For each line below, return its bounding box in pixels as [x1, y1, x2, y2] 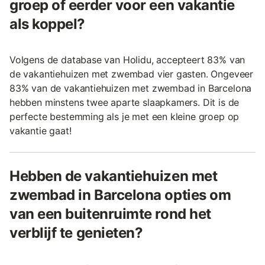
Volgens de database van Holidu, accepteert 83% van [9, 54, 245, 66]
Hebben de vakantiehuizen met [9, 167, 218, 185]
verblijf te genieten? [9, 224, 143, 241]
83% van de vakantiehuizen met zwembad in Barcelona [9, 82, 252, 94]
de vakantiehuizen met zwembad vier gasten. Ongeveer [9, 68, 254, 80]
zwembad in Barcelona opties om [9, 186, 231, 203]
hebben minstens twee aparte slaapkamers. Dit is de [9, 96, 240, 108]
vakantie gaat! [9, 125, 72, 137]
